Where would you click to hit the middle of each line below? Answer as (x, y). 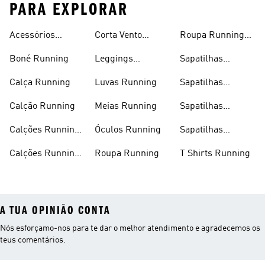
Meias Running (126, 106)
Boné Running (39, 59)
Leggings (114, 59)
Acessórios (32, 35)
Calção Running (42, 106)
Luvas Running (126, 83)
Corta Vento (118, 35)
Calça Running (40, 83)
